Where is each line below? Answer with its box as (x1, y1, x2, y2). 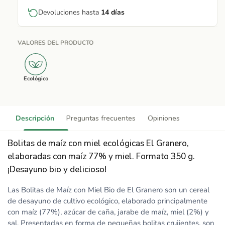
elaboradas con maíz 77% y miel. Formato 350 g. (8, 151, 195, 162)
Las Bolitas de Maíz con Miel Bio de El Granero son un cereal (8, 185, 209, 195)
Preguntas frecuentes (66, 114, 136, 123)
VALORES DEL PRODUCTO (18, 39, 93, 47)
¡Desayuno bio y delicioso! (8, 164, 106, 175)
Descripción (16, 114, 54, 123)
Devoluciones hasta (38, 7, 101, 17)
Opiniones (148, 114, 180, 123)
